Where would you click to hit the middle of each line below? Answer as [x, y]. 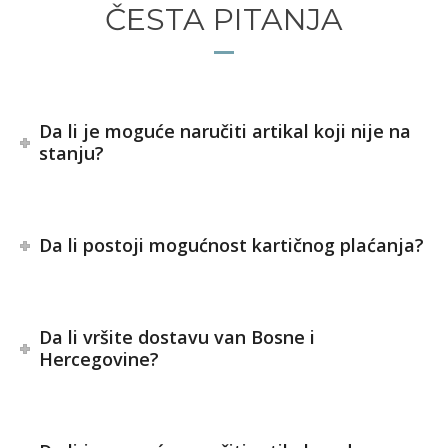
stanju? [72, 152]
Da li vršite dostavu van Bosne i [177, 336]
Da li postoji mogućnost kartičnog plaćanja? [232, 244]
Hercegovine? [99, 358]
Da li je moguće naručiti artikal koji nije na [225, 130]
